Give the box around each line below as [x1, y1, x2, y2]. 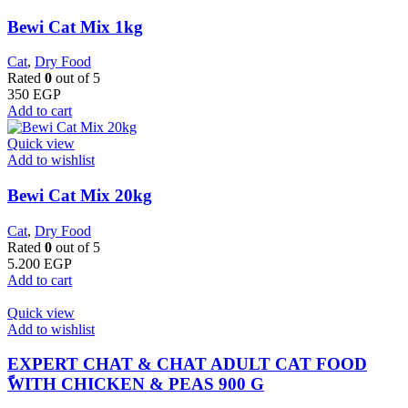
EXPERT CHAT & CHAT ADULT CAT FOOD [7, 354, 367, 374]
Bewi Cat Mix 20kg [7, 185, 152, 205]
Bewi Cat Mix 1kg [7, 16, 143, 36]
